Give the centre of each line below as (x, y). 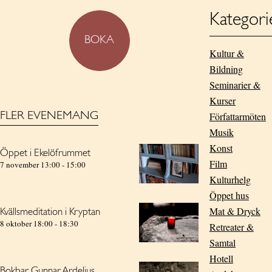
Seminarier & (235, 85)
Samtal (222, 243)
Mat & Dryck (235, 211)
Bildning (226, 69)
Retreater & (231, 227)
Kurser (222, 100)
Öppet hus (229, 195)
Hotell (221, 258)
